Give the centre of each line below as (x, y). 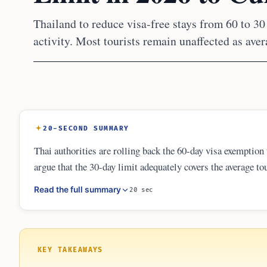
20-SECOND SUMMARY (86, 128)
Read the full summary (77, 190)
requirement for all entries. (87, 199)
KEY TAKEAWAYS (70, 250)
